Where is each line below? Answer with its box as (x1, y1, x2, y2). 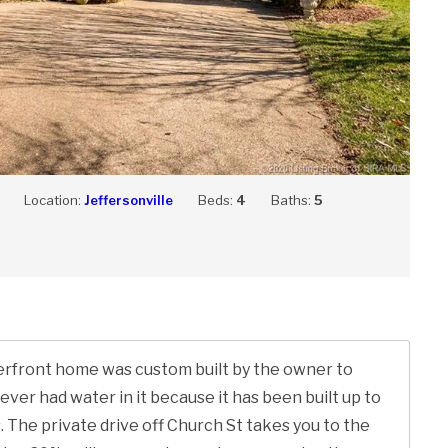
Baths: (270, 192, 314, 209)
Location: (23, 192, 84, 209)
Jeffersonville (83, 192, 173, 209)
